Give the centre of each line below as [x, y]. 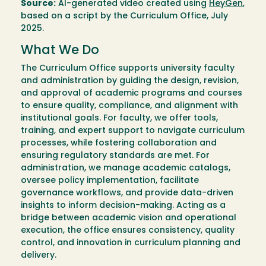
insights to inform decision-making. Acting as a [123, 206]
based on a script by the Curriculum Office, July [124, 17]
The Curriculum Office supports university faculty [128, 69]
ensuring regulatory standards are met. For [115, 156]
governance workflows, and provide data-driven [127, 194]
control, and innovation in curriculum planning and [131, 243]
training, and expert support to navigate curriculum [133, 131]
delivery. [39, 256]
